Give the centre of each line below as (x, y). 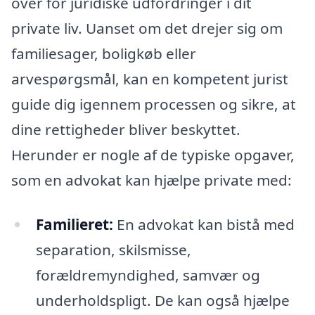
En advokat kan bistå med (204, 225)
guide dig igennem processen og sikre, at (154, 104)
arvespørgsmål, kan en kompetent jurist (150, 78)
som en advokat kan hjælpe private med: (152, 180)
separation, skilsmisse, (113, 250)
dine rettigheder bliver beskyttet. (126, 129)
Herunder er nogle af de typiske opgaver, (153, 154)
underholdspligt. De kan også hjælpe (162, 301)
